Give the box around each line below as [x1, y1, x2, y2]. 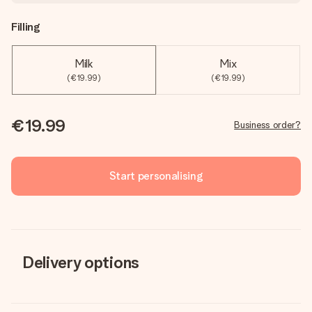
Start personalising [109, 169, 203, 182]
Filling [11, 20, 40, 33]
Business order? [234, 119, 301, 130]
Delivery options [22, 252, 139, 272]
